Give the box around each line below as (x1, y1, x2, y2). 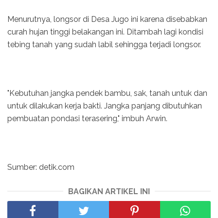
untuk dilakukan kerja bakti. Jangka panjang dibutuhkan (7, 101, 202, 111)
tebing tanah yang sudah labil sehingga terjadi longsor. (7, 40, 201, 50)
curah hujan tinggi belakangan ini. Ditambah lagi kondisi (7, 27, 203, 37)
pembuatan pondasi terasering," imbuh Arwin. (7, 114, 167, 124)
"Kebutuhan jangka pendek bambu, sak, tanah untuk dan (7, 89, 207, 98)
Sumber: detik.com (7, 163, 74, 172)
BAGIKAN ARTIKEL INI (68, 187, 150, 197)
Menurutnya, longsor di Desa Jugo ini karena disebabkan (7, 15, 207, 24)
